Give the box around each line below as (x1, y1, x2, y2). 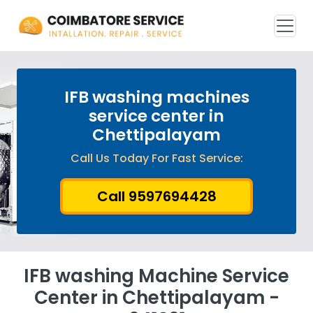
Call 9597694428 (96, 187, 217, 206)
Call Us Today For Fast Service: (70, 150, 243, 166)
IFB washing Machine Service (24, 263, 289, 289)
